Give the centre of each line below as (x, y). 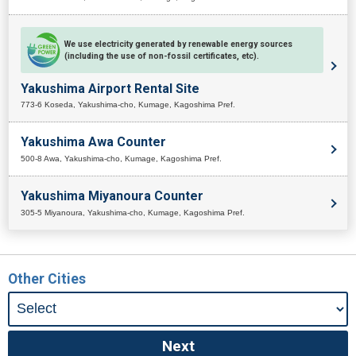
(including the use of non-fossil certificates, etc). (162, 56)
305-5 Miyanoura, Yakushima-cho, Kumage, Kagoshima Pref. (133, 212)
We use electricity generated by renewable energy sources (178, 44)
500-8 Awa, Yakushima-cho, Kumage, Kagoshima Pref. (121, 159)
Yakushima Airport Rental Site (110, 88)
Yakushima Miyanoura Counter (112, 196)
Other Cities (47, 279)
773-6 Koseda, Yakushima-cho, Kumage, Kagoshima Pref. (128, 105)
